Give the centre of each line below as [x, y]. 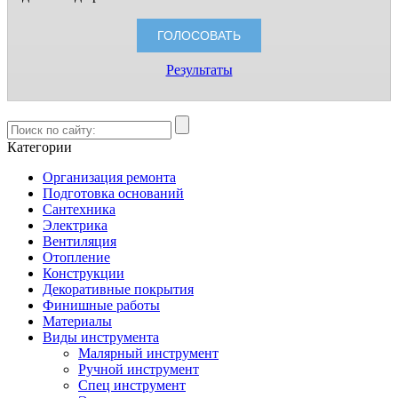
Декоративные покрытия [118, 290]
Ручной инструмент [139, 370]
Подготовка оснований [113, 194]
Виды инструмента [101, 338]
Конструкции [84, 274]
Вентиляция [80, 242]
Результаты [199, 70]
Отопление [76, 258]
